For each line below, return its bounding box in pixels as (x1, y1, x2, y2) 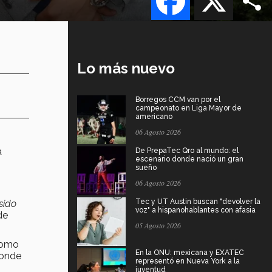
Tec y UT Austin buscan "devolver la (135, 197, 260, 206)
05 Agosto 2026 (135, 220, 181, 230)
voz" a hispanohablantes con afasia (135, 205, 256, 214)
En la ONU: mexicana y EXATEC (135, 248, 244, 257)
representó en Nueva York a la (135, 256, 240, 265)
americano (135, 112, 172, 121)
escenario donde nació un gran (135, 154, 243, 163)
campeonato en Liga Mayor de (135, 103, 242, 112)
